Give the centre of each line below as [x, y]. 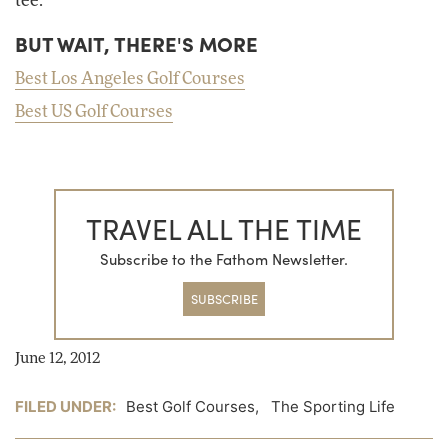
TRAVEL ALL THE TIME [224, 228]
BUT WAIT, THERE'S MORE [136, 44]
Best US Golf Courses [94, 111]
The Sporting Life [333, 406]
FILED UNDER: [68, 406]
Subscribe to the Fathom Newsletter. [224, 258]
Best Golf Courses [190, 406]
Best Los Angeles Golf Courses [130, 78]
